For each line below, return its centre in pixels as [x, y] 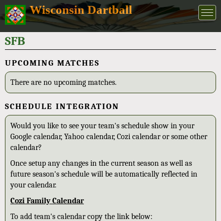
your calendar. [33, 185]
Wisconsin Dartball [81, 10]
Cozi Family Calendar [47, 201]
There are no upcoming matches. [63, 82]
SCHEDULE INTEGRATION [62, 106]
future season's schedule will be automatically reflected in [104, 174]
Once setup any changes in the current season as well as [101, 163]
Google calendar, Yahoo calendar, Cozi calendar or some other [109, 137]
